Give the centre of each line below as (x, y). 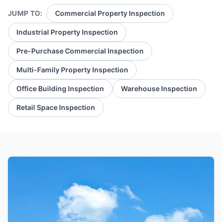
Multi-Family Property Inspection (72, 70)
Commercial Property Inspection (110, 13)
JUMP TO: (25, 13)
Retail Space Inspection (56, 107)
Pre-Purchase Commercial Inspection (80, 51)
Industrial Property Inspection (67, 32)
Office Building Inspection (60, 88)
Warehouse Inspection (159, 88)
